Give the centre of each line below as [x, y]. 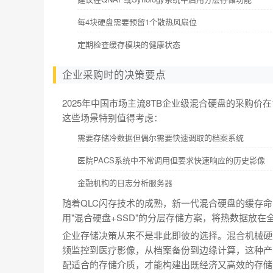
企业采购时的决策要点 [114, 75]
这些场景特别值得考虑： [112, 117]
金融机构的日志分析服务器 [125, 182]
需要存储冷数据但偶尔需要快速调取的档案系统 [161, 137]
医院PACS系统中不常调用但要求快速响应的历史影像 [171, 160]
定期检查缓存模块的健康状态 [129, 44]
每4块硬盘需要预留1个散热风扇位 [137, 21]
